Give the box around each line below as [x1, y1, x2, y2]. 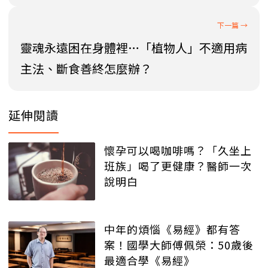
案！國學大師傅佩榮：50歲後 [104, 237, 254, 252]
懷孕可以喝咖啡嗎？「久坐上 [104, 142, 252, 159]
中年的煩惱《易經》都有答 [104, 221, 240, 237]
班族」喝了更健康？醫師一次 [104, 158, 252, 174]
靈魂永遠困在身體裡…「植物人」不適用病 [20, 39, 247, 57]
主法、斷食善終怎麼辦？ [20, 60, 152, 78]
